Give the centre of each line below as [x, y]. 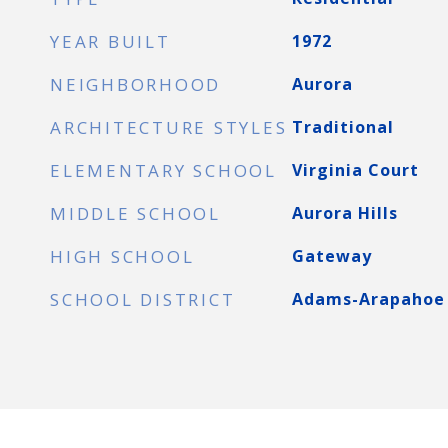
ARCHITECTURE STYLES [169, 127]
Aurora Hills [344, 213]
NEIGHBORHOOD [135, 84]
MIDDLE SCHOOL [135, 213]
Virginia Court [355, 170]
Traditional [342, 127]
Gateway [331, 256]
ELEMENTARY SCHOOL [163, 170]
